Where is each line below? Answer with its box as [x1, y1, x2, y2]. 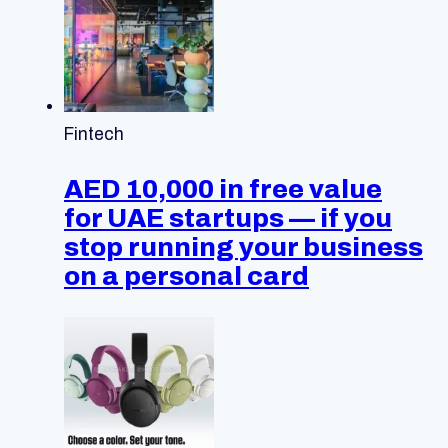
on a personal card [64, 261, 309, 290]
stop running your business [64, 232, 423, 261]
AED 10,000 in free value [64, 174, 382, 203]
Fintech [64, 124, 124, 144]
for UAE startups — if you [64, 203, 392, 232]
